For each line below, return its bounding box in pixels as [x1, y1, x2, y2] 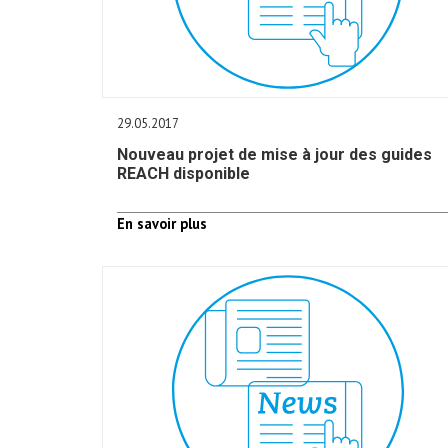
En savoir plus [117, 214, 207, 233]
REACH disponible [117, 164, 250, 183]
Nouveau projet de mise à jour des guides [117, 145, 432, 164]
